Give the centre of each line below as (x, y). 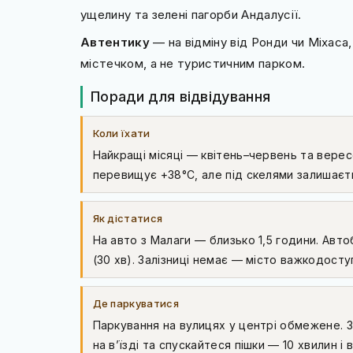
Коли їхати (121, 133)
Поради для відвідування (181, 97)
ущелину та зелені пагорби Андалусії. (191, 15)
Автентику (115, 42)
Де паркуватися (136, 303)
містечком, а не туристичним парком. (193, 63)
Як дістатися (128, 218)
